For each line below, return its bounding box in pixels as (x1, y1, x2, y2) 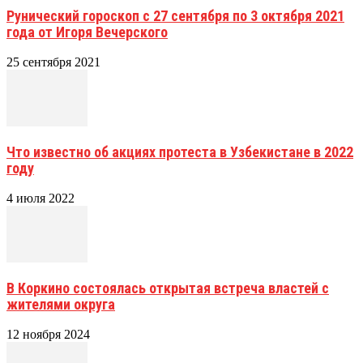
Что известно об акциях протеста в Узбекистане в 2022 (6, 143, 353, 160)
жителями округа (6, 295, 115, 313)
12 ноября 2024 (6, 327, 90, 341)
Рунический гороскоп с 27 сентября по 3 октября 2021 (6, 6, 344, 24)
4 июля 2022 (6, 190, 75, 205)
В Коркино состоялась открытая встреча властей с (6, 279, 329, 297)
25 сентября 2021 (6, 54, 100, 69)
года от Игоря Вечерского (6, 23, 168, 41)
